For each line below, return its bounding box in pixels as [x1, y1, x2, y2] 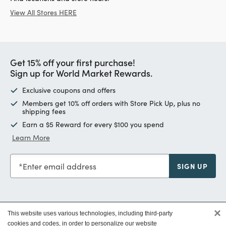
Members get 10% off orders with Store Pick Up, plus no [22, 98, 200, 108]
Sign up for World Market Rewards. [10, 66, 152, 79]
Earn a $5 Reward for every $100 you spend [22, 119, 164, 129]
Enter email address [23, 160, 96, 172]
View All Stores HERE [10, 7, 77, 17]
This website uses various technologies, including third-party [8, 210, 173, 217]
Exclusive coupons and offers [22, 85, 116, 95]
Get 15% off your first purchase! [10, 55, 135, 69]
